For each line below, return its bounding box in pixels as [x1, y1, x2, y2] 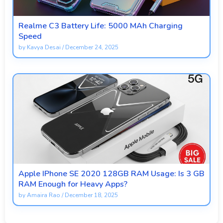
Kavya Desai [27, 43, 61, 51]
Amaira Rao [27, 191, 60, 199]
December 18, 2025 [65, 191, 118, 199]
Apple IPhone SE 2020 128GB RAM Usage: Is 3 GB [18, 168, 205, 179]
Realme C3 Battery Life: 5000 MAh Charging [18, 20, 183, 31]
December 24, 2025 [65, 43, 118, 51]
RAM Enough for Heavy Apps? [18, 178, 127, 190]
